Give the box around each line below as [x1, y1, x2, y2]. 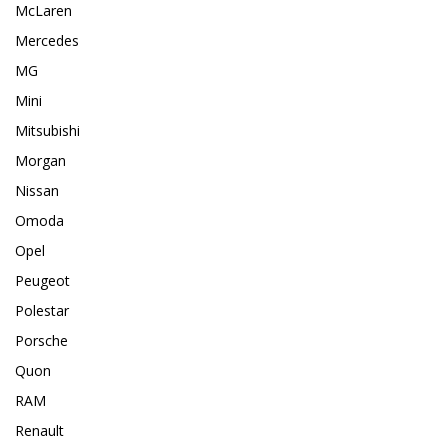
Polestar [15, 301, 69, 321]
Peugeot [15, 271, 70, 291]
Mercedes [15, 31, 79, 51]
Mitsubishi [15, 121, 80, 141]
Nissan [15, 181, 59, 201]
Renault [15, 421, 64, 441]
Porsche [15, 331, 68, 351]
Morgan [15, 151, 66, 171]
